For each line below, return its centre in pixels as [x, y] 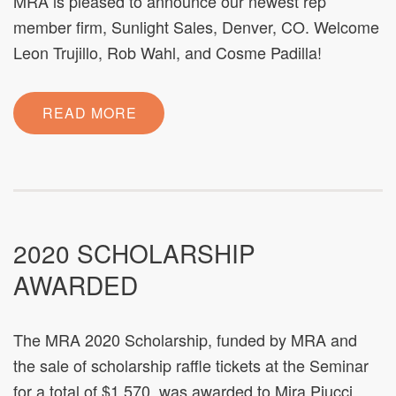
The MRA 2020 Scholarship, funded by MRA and [185, 339]
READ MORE [90, 113]
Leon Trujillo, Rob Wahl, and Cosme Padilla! [168, 52]
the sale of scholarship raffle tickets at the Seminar [191, 365]
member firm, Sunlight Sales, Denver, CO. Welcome [196, 27]
